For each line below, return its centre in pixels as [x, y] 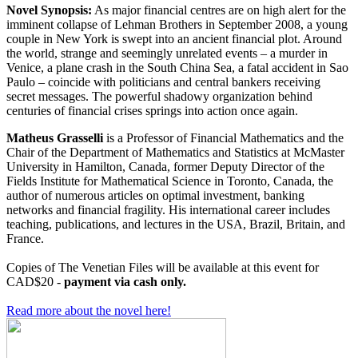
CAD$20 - [35, 281]
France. [25, 238]
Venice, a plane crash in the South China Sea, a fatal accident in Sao [177, 67]
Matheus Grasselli [55, 137]
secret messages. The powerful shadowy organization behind [159, 96]
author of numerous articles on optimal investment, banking [155, 195]
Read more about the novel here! [89, 310]
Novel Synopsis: [49, 10]
